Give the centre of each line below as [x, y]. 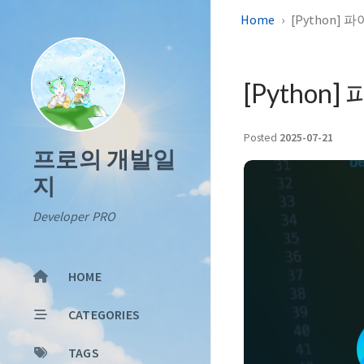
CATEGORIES [104, 314]
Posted [262, 138]
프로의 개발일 [104, 159]
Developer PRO [74, 216]
